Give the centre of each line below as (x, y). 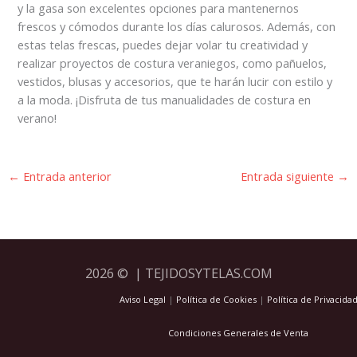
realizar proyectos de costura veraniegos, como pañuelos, (173, 63)
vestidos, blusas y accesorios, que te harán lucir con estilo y (175, 81)
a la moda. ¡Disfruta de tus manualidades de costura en (165, 100)
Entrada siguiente (289, 176)
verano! (37, 118)
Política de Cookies (216, 300)
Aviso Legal (142, 300)
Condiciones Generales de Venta (238, 333)
